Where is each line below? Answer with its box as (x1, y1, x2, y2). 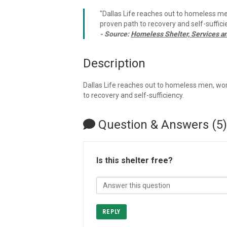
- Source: (100, 30, 131, 38)
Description (83, 56, 145, 70)
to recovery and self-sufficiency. (83, 91, 184, 99)
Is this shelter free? (96, 156, 173, 165)
